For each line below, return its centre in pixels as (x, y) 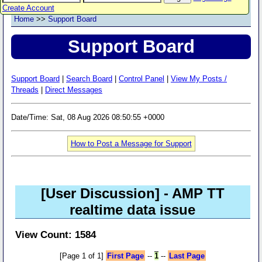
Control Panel (142, 78)
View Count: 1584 (56, 235)
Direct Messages (74, 89)
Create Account (28, 8)
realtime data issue (133, 209)
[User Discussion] (100, 193)
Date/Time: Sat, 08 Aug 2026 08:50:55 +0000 (88, 117)
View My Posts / (199, 78)
